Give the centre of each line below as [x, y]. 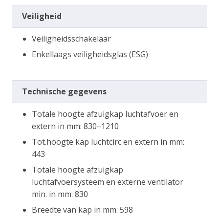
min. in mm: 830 [60, 194]
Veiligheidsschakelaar [71, 38]
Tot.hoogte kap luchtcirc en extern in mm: [108, 142]
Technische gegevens [64, 91]
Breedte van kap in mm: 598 [82, 209]
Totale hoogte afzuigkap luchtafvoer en [105, 114]
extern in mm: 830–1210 [75, 126]
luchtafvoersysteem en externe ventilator [108, 182]
